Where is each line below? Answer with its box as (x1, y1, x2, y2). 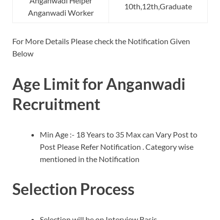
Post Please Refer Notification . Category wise (40, 141, 193, 151)
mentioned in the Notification (40, 154, 139, 164)
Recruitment (12, 94, 100, 113)
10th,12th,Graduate (124, 1, 192, 11)
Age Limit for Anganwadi (12, 74, 186, 93)
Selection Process (12, 179, 135, 199)
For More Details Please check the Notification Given (12, 36, 190, 46)
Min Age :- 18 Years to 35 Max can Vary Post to (40, 129, 197, 139)
